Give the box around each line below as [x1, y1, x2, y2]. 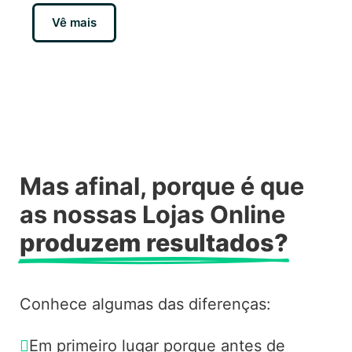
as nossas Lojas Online [19, 199, 285, 229]
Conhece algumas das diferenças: [19, 294, 271, 313]
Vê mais [52, 15, 97, 31]
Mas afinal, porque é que [19, 170, 304, 200]
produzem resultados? [19, 227, 288, 257]
